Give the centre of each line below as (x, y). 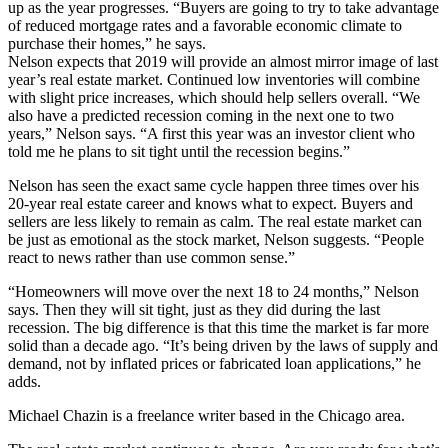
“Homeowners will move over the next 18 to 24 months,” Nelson (213, 291)
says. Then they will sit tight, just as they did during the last (194, 309)
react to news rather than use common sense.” (151, 257)
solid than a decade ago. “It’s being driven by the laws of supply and (223, 345)
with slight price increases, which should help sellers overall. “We (214, 97)
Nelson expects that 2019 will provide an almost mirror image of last (223, 61)
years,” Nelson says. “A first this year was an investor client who (211, 133)
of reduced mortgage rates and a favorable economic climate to (205, 25)
